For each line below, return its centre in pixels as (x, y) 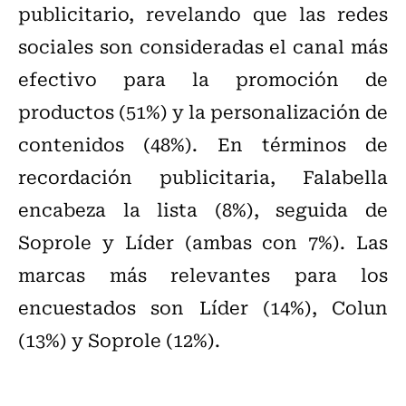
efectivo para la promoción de (203, 78)
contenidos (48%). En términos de (203, 143)
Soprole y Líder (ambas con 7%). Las (203, 241)
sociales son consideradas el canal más (203, 45)
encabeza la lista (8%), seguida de (203, 208)
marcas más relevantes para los (203, 274)
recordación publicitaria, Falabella (203, 176)
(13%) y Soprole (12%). (119, 339)
